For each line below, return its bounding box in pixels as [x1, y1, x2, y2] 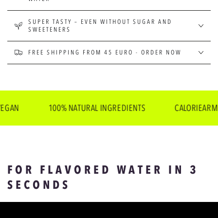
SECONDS [7, 178, 71, 192]
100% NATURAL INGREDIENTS [28, 103, 126, 114]
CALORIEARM [154, 103, 198, 114]
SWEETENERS [28, 26, 71, 34]
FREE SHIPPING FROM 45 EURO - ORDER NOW [28, 49, 182, 56]
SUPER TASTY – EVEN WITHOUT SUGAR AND [28, 18, 172, 26]
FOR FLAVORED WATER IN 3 [7, 163, 199, 177]
